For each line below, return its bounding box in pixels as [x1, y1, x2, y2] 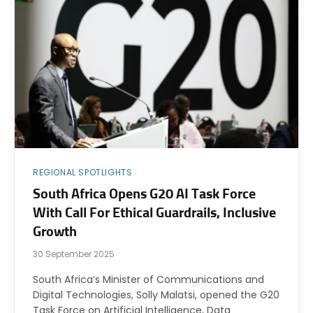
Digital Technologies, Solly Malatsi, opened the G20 [33, 288, 279, 303]
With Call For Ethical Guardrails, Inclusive [33, 206, 276, 221]
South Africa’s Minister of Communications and [33, 272, 264, 287]
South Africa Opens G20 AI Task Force [33, 187, 256, 202]
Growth [33, 225, 77, 240]
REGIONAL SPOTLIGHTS [33, 166, 133, 179]
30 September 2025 [33, 248, 115, 261]
